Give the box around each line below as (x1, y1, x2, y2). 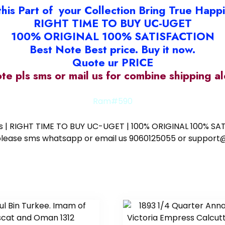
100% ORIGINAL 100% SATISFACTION (11, 29, 214, 45)
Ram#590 (92, 95, 133, 107)
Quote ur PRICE (72, 55, 153, 71)
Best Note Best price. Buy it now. (30, 42, 195, 58)
